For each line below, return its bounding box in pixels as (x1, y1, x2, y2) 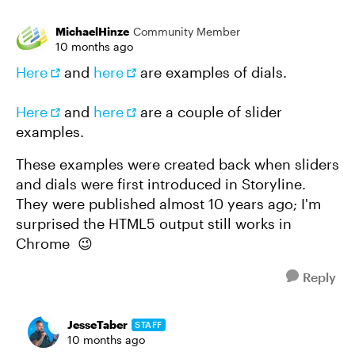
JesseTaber (67, 318, 128, 331)
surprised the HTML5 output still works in (16, 215, 292, 232)
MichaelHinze (55, 25, 129, 38)
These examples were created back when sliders (16, 155, 339, 173)
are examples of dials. (136, 63, 287, 81)
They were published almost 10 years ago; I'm (16, 195, 321, 212)
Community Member (133, 25, 240, 38)
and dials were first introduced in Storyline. (16, 175, 306, 193)
